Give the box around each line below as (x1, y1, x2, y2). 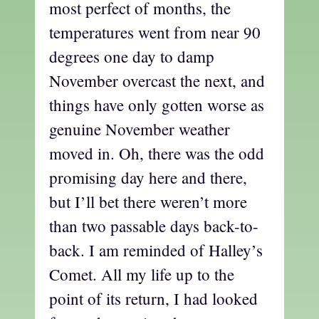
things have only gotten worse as (49, 93, 264, 115)
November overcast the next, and (49, 69, 265, 91)
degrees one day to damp (49, 45, 214, 67)
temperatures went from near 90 (49, 21, 261, 43)
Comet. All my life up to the (49, 263, 234, 285)
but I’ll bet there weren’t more (49, 190, 247, 212)
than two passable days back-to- (49, 214, 258, 236)
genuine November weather (49, 117, 230, 140)
